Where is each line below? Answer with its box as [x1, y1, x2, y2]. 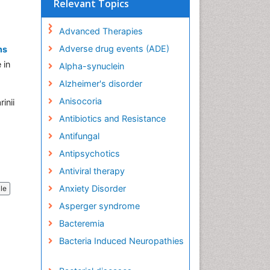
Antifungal [58, 131, 99, 141]
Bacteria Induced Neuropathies [58, 236, 184, 246]
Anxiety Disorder [58, 183, 126, 193]
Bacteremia [58, 218, 104, 228]
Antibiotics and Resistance [58, 113, 166, 124]
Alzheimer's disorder [58, 78, 142, 89]
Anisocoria [58, 96, 102, 106]
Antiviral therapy [58, 166, 125, 176]
